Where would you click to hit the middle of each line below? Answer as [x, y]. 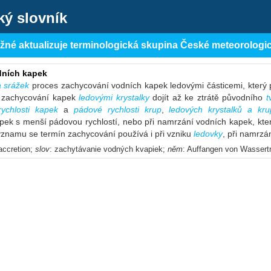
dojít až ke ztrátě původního [207, 97]
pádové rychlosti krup [117, 109]
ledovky [208, 134]
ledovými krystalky [114, 97]
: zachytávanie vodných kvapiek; [109, 149]
